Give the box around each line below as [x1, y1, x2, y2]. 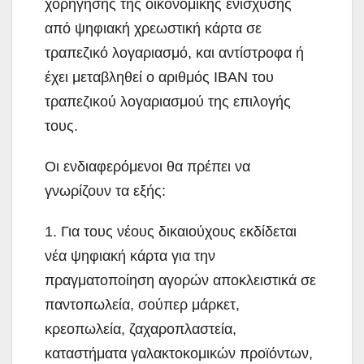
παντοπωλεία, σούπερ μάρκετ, [45, 297, 240, 314]
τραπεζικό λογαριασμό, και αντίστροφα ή [45, 45, 304, 62]
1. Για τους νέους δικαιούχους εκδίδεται [45, 223, 297, 240]
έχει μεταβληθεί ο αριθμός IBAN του [45, 69, 274, 86]
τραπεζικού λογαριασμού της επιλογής [45, 93, 291, 110]
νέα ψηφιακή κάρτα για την [45, 248, 215, 265]
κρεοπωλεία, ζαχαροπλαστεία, [45, 321, 236, 338]
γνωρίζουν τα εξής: [45, 183, 166, 200]
